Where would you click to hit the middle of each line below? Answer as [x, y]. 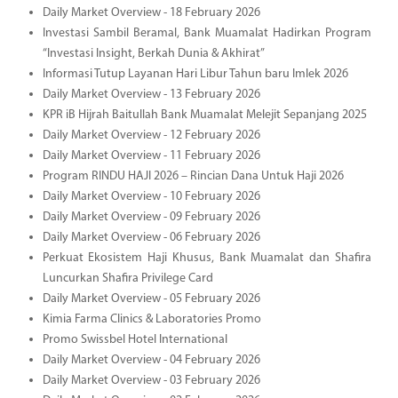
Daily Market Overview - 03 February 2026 [151, 380]
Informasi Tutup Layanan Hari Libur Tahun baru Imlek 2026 [195, 74]
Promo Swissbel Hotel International [135, 339]
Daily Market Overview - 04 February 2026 [151, 360]
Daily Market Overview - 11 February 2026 [151, 155]
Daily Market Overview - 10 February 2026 [151, 196]
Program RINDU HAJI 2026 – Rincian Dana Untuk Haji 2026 [193, 176]
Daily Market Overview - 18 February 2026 [151, 12]
